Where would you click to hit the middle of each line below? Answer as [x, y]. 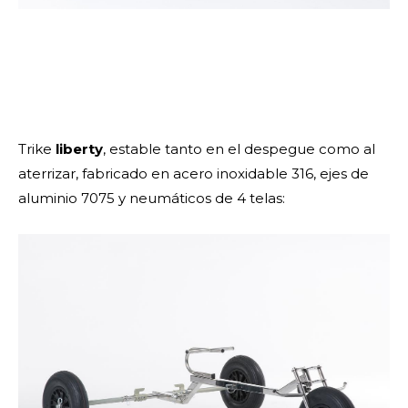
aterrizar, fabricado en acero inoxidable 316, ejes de [194, 173]
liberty [79, 148]
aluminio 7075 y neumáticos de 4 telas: [152, 198]
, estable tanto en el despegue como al [239, 148]
